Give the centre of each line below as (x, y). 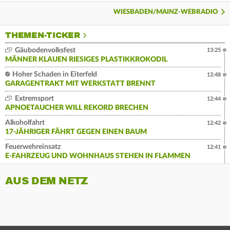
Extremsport (34, 99)
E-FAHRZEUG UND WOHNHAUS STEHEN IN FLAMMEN (98, 156)
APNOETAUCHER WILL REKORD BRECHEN (77, 108)
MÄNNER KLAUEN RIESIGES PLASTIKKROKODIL (86, 60)
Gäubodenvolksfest (44, 51)
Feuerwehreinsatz (33, 147)
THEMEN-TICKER (43, 36)
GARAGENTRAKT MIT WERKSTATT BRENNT (80, 84)
